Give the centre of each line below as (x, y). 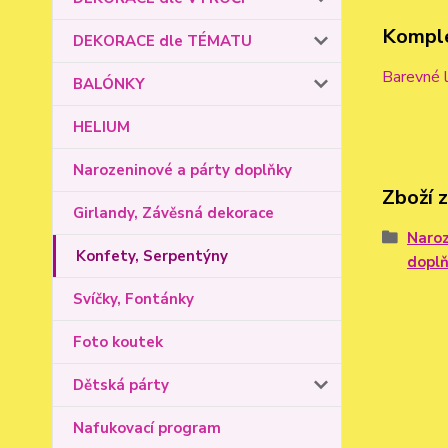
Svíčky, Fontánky (133, 299)
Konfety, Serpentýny (152, 256)
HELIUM (101, 127)
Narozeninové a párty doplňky (182, 170)
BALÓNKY (109, 84)
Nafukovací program (147, 428)
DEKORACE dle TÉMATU (162, 41)
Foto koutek (118, 342)
